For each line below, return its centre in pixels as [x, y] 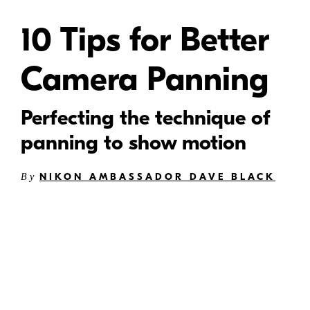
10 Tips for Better [145, 40]
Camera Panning [145, 80]
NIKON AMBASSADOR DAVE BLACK [157, 177]
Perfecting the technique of [146, 118]
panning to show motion [134, 143]
